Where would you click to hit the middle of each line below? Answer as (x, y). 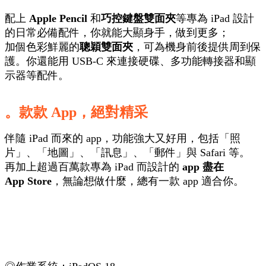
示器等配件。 (37, 75)
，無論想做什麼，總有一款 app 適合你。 (148, 181)
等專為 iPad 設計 (215, 18)
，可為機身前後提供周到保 (197, 47)
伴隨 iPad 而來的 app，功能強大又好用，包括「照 (123, 138)
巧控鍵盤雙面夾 (138, 18)
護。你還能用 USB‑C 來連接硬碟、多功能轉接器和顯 (130, 61)
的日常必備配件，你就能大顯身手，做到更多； (117, 32)
